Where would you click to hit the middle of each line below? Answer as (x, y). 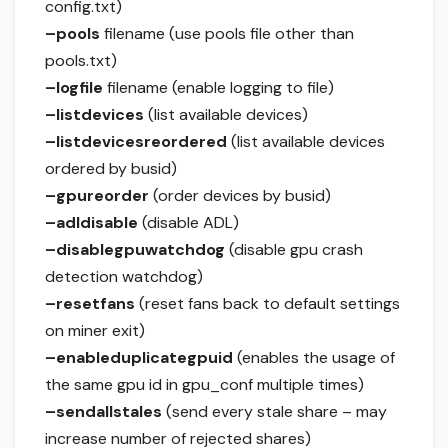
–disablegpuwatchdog (135, 250)
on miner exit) (95, 331)
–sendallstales (103, 412)
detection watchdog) (124, 277)
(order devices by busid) (240, 196)
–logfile (74, 88)
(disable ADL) (188, 223)
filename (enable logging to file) (218, 88)
